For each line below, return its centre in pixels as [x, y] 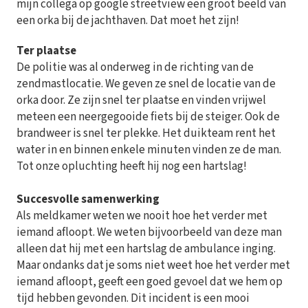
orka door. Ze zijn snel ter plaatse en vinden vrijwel [141, 101]
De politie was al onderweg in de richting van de [135, 68]
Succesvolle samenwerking [88, 200]
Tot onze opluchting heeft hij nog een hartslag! [132, 167]
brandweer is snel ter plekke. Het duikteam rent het [146, 134]
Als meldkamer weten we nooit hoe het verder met [142, 216]
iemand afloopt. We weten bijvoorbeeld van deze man [149, 233]
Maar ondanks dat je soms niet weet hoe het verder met [153, 266]
